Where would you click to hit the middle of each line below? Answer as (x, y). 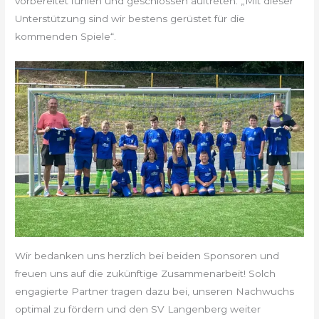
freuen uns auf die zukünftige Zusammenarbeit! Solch (146, 273)
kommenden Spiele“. (66, 37)
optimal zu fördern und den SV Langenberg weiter (138, 309)
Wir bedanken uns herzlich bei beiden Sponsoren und (147, 255)
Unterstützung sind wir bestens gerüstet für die (130, 19)
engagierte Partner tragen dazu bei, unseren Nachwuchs (155, 291)
